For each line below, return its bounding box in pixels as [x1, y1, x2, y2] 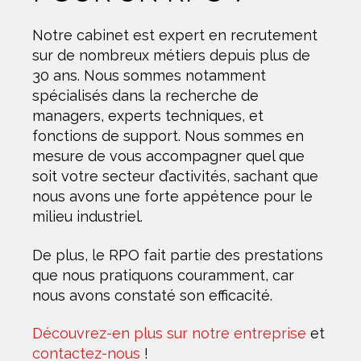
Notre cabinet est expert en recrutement [32, 27, 317, 44]
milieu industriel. [32, 208, 143, 226]
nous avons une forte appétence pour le [32, 188, 313, 205]
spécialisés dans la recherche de [32, 87, 259, 105]
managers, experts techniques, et [32, 107, 263, 125]
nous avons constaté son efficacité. [32, 286, 272, 304]
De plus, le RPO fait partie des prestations [32, 246, 323, 263]
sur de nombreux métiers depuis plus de [32, 47, 310, 64]
